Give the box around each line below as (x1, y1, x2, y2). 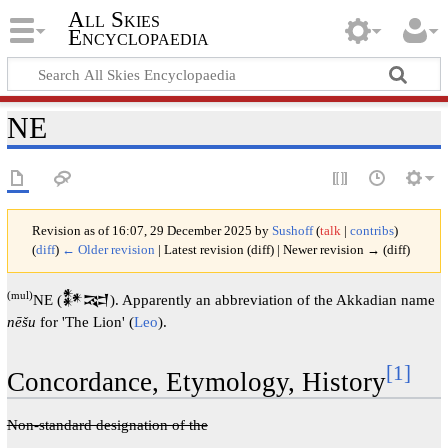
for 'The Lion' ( (35, 312, 134, 330)
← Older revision (61, 242, 155, 257)
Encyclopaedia (67, 25, 209, 51)
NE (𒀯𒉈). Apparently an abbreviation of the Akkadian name (32, 290, 435, 308)
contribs (349, 223, 394, 238)
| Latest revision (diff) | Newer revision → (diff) (154, 242, 410, 257)
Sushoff (271, 223, 313, 238)
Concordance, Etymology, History (6, 366, 386, 397)
